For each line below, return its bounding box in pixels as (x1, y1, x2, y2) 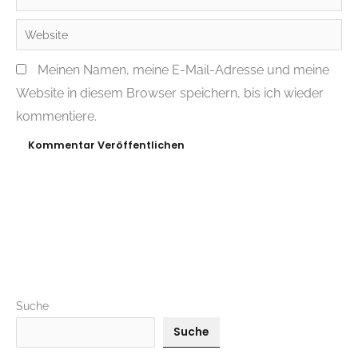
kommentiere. (16, 108, 97, 124)
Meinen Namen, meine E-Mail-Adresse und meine (38, 62, 329, 78)
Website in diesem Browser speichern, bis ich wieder (16, 85, 324, 101)
